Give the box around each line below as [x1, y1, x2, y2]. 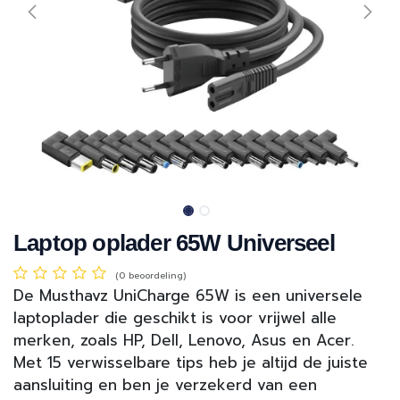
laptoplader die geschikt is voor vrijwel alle [13, 306, 337, 330]
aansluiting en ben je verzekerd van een [13, 373, 317, 397]
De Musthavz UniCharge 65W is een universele [13, 284, 362, 308]
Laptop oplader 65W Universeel [13, 229, 335, 257]
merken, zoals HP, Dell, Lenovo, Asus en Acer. [13, 329, 354, 353]
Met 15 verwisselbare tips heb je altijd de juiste [13, 351, 368, 375]
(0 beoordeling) [115, 269, 186, 283]
